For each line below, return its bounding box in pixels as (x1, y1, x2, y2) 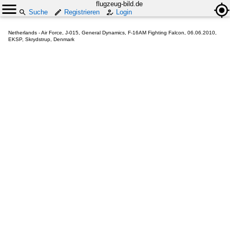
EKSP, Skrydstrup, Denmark (8, 36, 74, 42)
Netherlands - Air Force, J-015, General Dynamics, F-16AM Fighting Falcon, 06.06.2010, (8, 30, 217, 35)
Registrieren (64, 8, 100, 16)
